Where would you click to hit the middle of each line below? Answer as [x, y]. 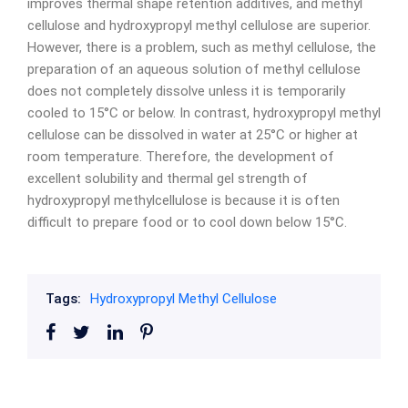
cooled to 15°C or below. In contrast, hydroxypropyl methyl [204, 113]
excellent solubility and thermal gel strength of [168, 178]
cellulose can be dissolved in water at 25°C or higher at [193, 135]
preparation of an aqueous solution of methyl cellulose [194, 69]
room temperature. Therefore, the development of [181, 157]
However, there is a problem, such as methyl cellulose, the [202, 47]
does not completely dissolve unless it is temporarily [186, 91]
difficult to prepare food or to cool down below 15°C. [187, 222]
